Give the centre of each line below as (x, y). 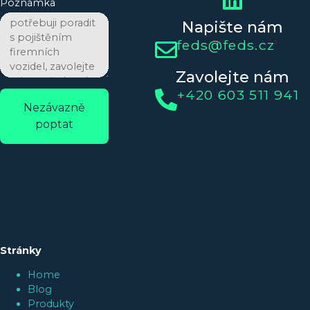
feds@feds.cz (226, 45)
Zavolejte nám (232, 77)
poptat (54, 124)
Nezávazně (54, 107)
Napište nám (232, 27)
